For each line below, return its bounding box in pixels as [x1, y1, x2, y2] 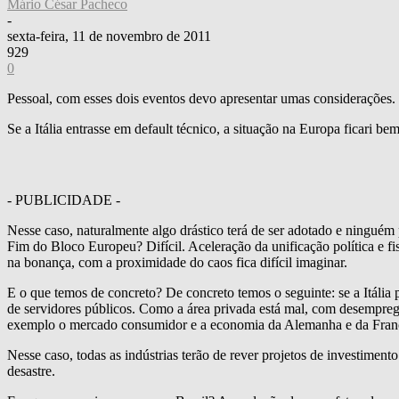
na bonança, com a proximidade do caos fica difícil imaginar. [7, 254, 347, 270]
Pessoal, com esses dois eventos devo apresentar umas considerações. [7, 90, 395, 106]
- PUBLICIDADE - [7, 191, 120, 208]
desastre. [7, 362, 55, 379]
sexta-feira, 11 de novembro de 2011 [7, 28, 211, 44]
